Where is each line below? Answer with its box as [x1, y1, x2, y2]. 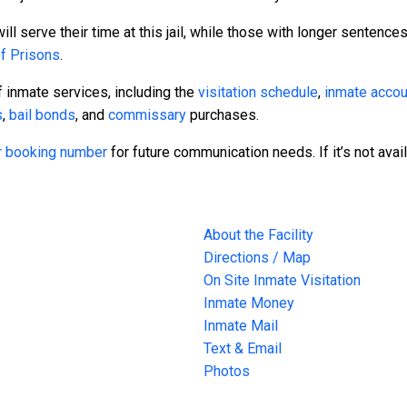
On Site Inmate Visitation [203, 272, 361, 290]
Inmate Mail [203, 317, 278, 335]
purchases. [186, 106, 259, 124]
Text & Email [203, 340, 282, 358]
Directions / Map [203, 249, 311, 267]
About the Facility [203, 226, 313, 244]
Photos [203, 362, 250, 381]
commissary [108, 106, 186, 124]
